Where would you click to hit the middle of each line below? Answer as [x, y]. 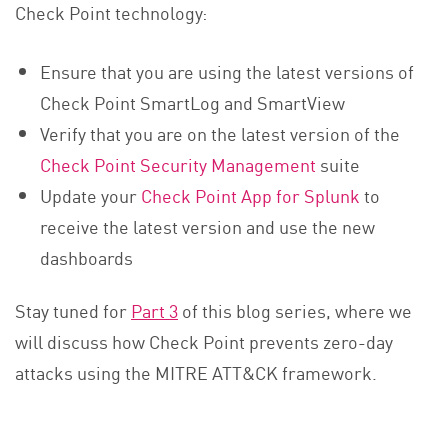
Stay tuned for [73, 310]
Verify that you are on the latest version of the [220, 132]
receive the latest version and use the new [208, 225]
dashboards [87, 256]
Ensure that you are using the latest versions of [227, 70]
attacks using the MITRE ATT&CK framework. [196, 372]
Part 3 [154, 310]
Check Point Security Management [178, 163]
